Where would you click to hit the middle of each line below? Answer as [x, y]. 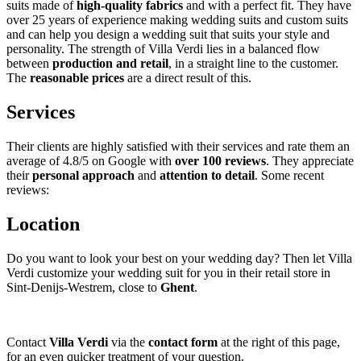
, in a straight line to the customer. [253, 64]
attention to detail [207, 176]
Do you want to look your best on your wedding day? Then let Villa [179, 258]
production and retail [110, 64]
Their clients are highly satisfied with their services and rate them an [178, 147]
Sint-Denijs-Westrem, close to [83, 287]
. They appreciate [310, 161]
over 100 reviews [220, 161]
